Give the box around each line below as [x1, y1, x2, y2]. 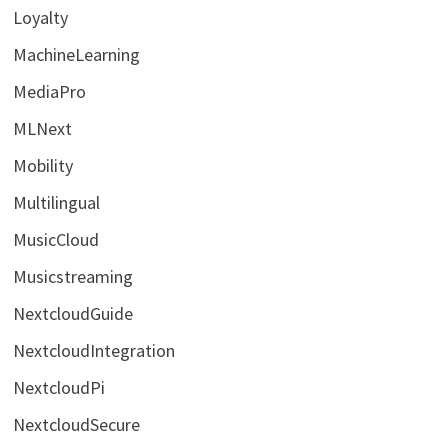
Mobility [12, 154, 73, 178]
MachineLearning [12, 43, 140, 67]
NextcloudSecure [12, 413, 140, 437]
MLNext [12, 117, 72, 141]
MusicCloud [12, 228, 99, 252]
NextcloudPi [12, 376, 105, 400]
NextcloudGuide [12, 302, 133, 326]
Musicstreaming [12, 265, 133, 289]
